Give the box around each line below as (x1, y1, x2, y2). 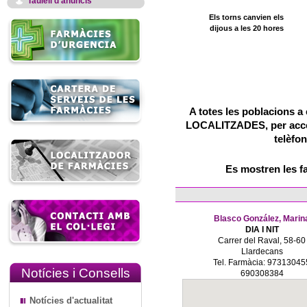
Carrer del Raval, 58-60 (218, 236, 306, 245)
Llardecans (241, 247, 283, 256)
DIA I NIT (245, 225, 279, 234)
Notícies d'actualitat (29, 295, 112, 306)
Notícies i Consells (21, 266, 130, 280)
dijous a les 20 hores (209, 24, 284, 32)
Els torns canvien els (209, 13, 284, 21)
